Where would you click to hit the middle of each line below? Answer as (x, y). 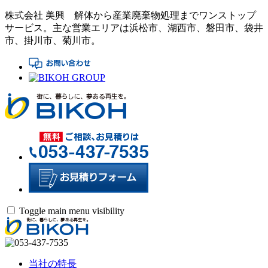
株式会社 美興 (35, 15)
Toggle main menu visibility (72, 211)
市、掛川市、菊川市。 (53, 40)
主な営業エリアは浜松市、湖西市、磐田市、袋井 (158, 28)
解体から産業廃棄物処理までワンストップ (160, 15)
